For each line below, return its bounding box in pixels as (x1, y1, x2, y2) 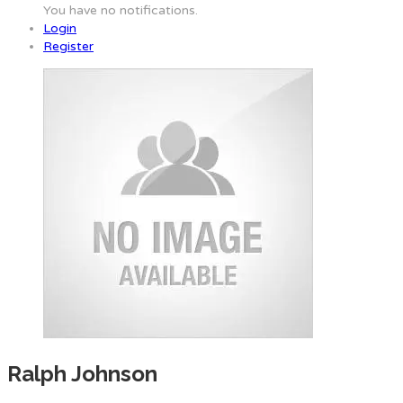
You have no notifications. (43, 3, 198, 18)
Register (43, 39, 94, 54)
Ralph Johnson (7, 360, 157, 387)
